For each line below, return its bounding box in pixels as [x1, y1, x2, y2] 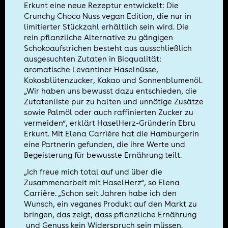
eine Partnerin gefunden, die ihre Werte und [24, 140, 186, 150]
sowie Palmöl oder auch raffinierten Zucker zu [24, 108, 194, 118]
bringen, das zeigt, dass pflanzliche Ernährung [24, 210, 197, 219]
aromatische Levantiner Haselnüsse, [24, 65, 159, 75]
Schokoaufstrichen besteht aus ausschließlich [24, 44, 192, 53]
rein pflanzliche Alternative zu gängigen [24, 33, 174, 43]
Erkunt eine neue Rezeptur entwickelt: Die [24, 1, 179, 11]
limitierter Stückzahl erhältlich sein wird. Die [24, 22, 189, 32]
